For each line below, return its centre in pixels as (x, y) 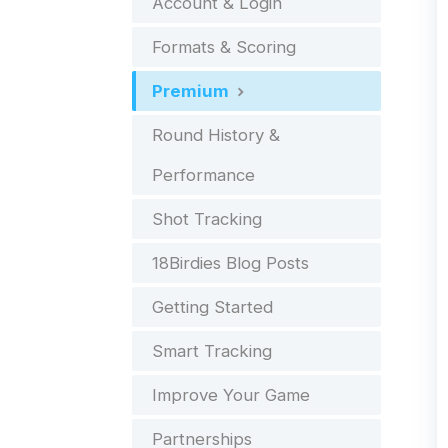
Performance (203, 175)
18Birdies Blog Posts (230, 263)
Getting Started (212, 307)
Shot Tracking (207, 219)
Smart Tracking (212, 351)
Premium (192, 91)
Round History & (216, 135)
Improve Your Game (231, 395)
